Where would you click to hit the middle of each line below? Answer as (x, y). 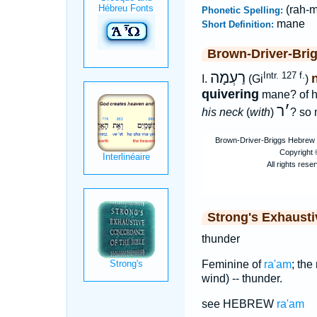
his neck (222, 113)
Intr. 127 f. (284, 75)
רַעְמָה (227, 78)
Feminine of (232, 265)
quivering (230, 94)
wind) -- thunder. (242, 279)
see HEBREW (239, 304)
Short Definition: (239, 24)
